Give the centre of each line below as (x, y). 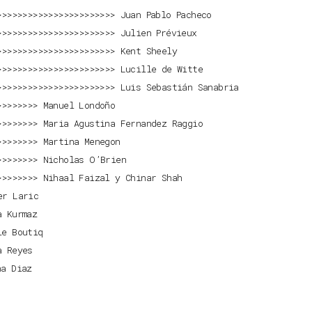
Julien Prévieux (158, 33)
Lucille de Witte (161, 69)
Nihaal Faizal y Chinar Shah (112, 178)
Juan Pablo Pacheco (166, 15)
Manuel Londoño (79, 106)
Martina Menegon (81, 142)
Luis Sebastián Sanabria (179, 87)
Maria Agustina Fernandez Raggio (123, 124)
